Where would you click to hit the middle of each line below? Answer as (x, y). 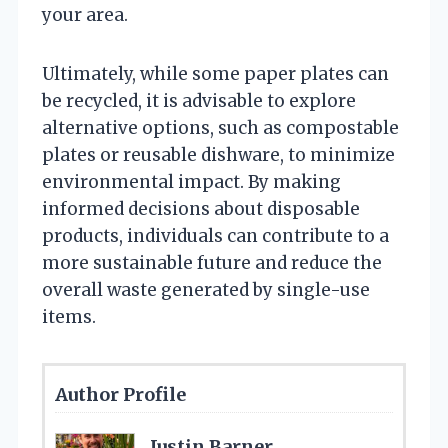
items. (69, 317)
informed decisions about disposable (201, 209)
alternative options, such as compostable (220, 128)
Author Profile (120, 395)
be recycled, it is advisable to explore (199, 101)
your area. (85, 15)
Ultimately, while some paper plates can (215, 74)
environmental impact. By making (191, 182)
